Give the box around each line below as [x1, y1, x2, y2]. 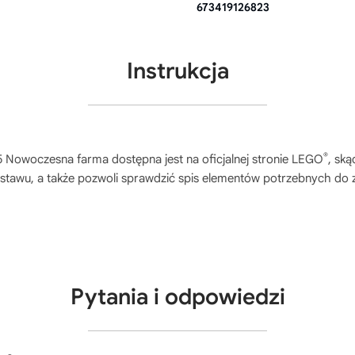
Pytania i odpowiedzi [70, 282, 285, 311]
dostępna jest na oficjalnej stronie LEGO [109, 151, 323, 166]
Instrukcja [126, 56, 229, 85]
